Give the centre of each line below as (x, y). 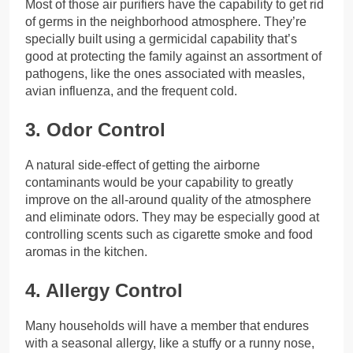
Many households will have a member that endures (167, 325)
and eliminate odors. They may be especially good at (172, 217)
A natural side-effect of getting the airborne (143, 165)
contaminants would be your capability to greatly (159, 182)
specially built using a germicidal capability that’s (161, 39)
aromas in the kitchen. (86, 251)
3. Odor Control (95, 129)
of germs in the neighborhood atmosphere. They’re (166, 21)
